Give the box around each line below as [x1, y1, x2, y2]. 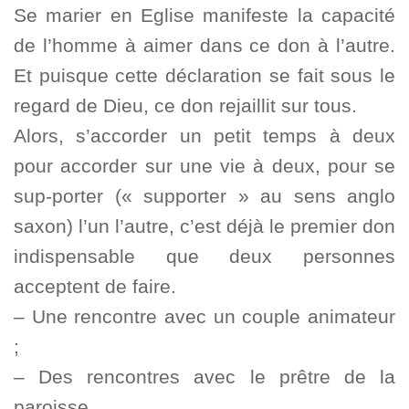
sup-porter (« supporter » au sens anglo [14, 185, 395, 207]
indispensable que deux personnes [14, 246, 395, 267]
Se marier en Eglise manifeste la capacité [14, 5, 395, 26]
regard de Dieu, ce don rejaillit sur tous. [14, 95, 357, 117]
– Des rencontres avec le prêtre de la [14, 366, 395, 388]
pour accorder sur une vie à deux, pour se [14, 155, 395, 177]
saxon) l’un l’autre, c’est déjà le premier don [14, 215, 395, 237]
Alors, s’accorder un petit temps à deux [14, 125, 395, 147]
